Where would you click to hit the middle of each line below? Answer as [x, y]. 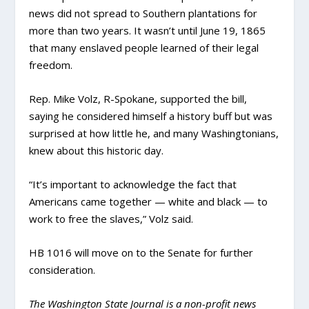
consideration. [62, 270]
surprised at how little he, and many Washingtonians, [154, 133]
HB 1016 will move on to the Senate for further [141, 252]
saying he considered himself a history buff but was [151, 116]
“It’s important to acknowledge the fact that [133, 184]
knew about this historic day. [97, 150]
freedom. [51, 65]
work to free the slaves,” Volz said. [111, 219]
